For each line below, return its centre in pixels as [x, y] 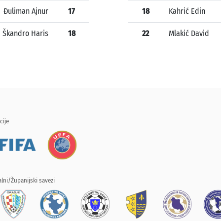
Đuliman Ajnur [26, 11]
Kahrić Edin [187, 11]
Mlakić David [189, 34]
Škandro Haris [25, 34]
